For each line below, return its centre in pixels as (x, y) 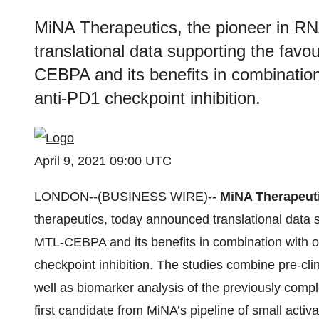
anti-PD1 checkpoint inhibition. (147, 98)
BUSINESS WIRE (153, 197)
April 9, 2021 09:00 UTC (103, 161)
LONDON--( (68, 197)
